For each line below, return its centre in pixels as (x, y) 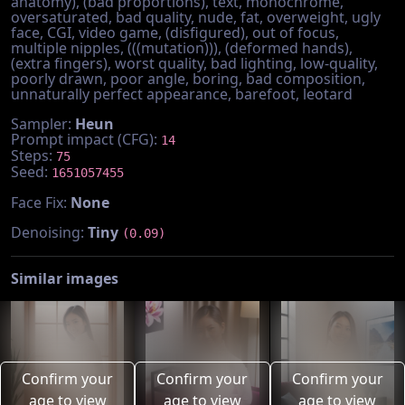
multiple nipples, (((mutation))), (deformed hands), (182, 48)
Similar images (65, 278)
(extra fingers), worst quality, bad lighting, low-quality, (194, 63)
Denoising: (49, 232)
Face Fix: (41, 202)
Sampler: (43, 124)
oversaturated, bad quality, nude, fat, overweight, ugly (196, 17)
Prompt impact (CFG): (86, 139)
